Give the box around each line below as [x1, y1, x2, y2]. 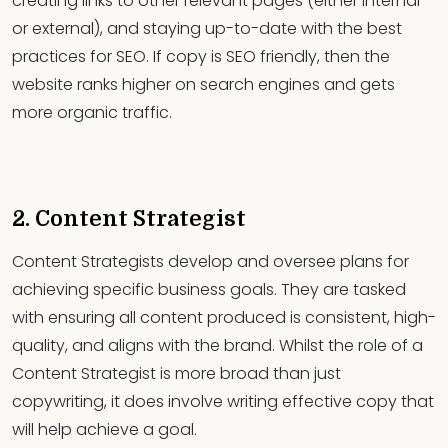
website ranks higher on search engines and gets [12, 72, 395, 96]
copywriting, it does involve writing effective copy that [12, 389, 434, 413]
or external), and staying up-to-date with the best [12, 16, 402, 40]
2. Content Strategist [12, 207, 246, 232]
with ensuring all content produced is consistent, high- [12, 305, 436, 329]
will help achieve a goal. [12, 417, 197, 441]
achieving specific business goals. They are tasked [12, 277, 406, 301]
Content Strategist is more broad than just [12, 361, 341, 385]
